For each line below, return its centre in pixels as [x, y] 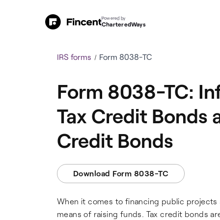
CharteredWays [124, 24]
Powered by [114, 18]
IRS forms [74, 57]
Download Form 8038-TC [121, 173]
